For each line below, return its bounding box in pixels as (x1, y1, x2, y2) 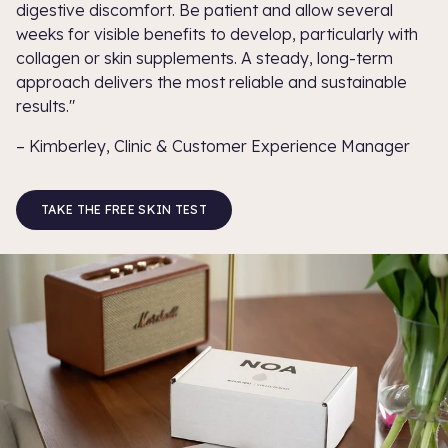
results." (16, 96, 75, 117)
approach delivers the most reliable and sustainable (16, 72, 407, 93)
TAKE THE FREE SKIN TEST (41, 202, 207, 218)
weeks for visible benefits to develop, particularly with (16, 24, 418, 45)
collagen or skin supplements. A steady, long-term (16, 48, 393, 69)
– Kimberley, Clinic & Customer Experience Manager (16, 136, 410, 157)
